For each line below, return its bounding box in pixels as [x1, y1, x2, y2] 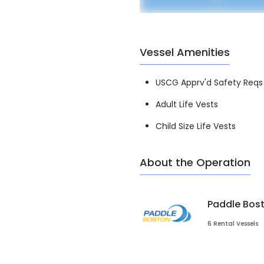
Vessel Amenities [140, 45, 230, 60]
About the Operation [140, 155, 250, 170]
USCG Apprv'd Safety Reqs [156, 77, 263, 89]
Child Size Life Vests [156, 120, 236, 133]
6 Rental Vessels [207, 219, 258, 229]
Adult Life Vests [156, 98, 218, 111]
